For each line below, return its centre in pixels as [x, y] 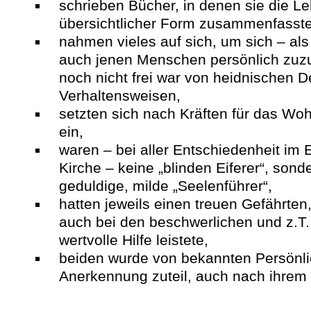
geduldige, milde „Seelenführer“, [166, 186]
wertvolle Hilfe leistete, [134, 240]
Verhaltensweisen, [122, 95]
